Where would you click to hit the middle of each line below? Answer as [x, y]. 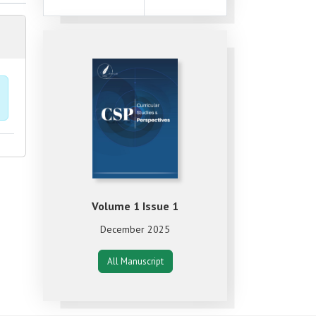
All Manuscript [135, 262]
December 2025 [135, 230]
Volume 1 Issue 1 [135, 206]
